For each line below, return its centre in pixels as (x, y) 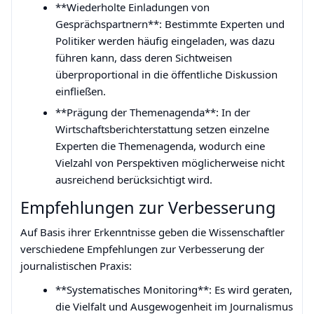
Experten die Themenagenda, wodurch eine (160, 146)
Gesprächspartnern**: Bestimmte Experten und (170, 24)
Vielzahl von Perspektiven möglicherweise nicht (170, 163)
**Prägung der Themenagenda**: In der (153, 112)
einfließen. (81, 91)
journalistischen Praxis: (76, 266)
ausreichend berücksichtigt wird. (134, 179)
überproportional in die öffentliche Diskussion (166, 74)
